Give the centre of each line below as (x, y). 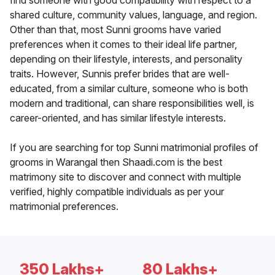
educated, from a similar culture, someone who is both (129, 89)
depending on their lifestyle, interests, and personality (126, 59)
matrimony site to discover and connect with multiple (126, 177)
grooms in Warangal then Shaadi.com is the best (116, 162)
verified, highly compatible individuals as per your (117, 192)
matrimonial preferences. (64, 207)
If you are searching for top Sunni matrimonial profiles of (134, 148)
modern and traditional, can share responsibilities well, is (132, 103)
